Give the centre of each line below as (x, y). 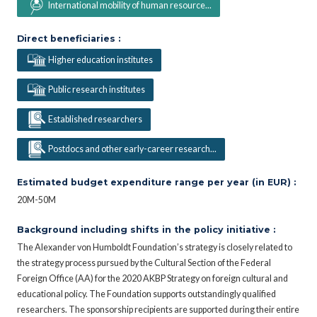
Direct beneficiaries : (69, 39)
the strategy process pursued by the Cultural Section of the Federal (144, 263)
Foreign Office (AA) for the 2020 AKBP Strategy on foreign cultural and (152, 278)
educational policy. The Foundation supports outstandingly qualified (146, 294)
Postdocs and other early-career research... (132, 149)
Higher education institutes (100, 59)
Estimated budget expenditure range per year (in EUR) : (156, 182)
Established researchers (95, 119)
